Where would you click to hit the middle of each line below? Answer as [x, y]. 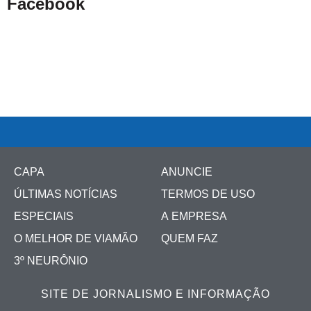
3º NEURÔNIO [51, 260]
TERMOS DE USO [208, 194]
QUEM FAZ [190, 238]
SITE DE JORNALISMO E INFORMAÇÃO [155, 294]
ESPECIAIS [44, 216]
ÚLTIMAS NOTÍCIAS [66, 194]
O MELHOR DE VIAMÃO [76, 238]
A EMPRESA [194, 216]
